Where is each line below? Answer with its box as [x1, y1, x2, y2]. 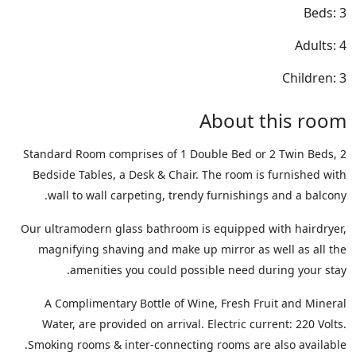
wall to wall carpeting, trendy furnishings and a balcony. [48, 187, 346, 203]
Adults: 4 [295, 36, 346, 54]
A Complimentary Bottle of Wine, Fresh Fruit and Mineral [44, 295, 346, 311]
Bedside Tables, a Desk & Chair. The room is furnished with [33, 166, 346, 182]
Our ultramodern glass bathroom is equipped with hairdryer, [21, 220, 346, 236]
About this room [199, 106, 346, 133]
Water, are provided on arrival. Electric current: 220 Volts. [42, 315, 346, 331]
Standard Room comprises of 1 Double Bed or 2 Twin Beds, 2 [23, 145, 346, 161]
